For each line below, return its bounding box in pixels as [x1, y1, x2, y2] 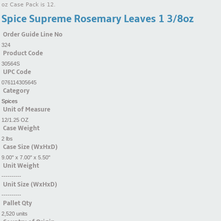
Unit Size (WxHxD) [3, 180, 57, 188]
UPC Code [3, 68, 31, 76]
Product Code [3, 49, 43, 57]
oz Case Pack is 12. [1, 1, 56, 8]
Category [3, 86, 30, 95]
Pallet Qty [3, 199, 32, 207]
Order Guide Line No [3, 30, 63, 38]
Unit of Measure [3, 105, 50, 113]
